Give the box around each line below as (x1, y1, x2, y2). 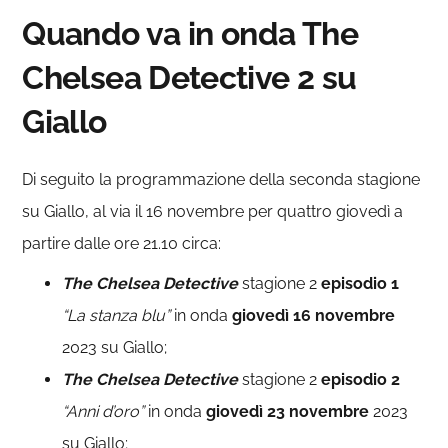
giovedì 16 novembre (232, 306, 396, 326)
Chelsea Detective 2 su (22, 59, 357, 97)
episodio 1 (321, 274, 400, 294)
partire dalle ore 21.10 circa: (22, 234, 222, 254)
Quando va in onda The (22, 15, 358, 53)
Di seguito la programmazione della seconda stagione (22, 170, 421, 190)
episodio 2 (321, 370, 401, 390)
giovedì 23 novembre (206, 402, 374, 422)
